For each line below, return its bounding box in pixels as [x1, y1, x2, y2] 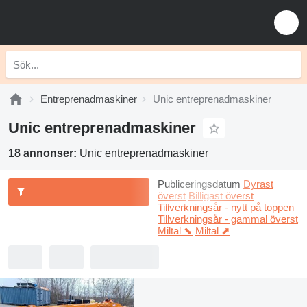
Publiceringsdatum [158, 178, 241, 190]
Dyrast [243, 178, 273, 190]
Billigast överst [188, 190, 254, 201]
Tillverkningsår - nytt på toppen [158, 201, 294, 213]
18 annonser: [8, 147, 79, 159]
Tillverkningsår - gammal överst [158, 213, 298, 225]
